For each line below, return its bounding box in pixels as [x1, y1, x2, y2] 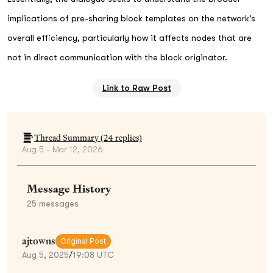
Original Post [60, 236, 106, 246]
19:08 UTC [73, 249, 114, 260]
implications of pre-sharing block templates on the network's [7, 13, 255, 23]
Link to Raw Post [102, 82, 171, 93]
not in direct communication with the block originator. [7, 52, 227, 62]
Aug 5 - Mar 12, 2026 [22, 144, 103, 154]
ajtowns [22, 234, 55, 247]
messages [37, 198, 79, 208]
